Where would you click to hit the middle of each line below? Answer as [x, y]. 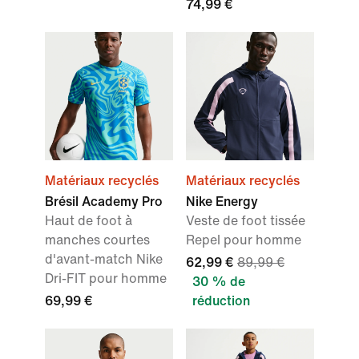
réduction [221, 301]
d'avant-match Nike [104, 260]
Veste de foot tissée [246, 221]
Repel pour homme [244, 240]
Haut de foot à [89, 221]
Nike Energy [222, 202]
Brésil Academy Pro [104, 202]
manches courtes [97, 240]
